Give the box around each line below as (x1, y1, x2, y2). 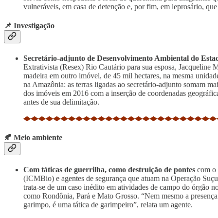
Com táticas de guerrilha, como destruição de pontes (23, 165, 197, 174)
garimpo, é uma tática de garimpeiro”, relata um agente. (23, 200, 193, 209)
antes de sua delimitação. (23, 97, 99, 106)
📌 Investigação (4, 21, 54, 30)
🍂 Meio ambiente (4, 133, 62, 142)
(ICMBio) (23, 174, 54, 183)
